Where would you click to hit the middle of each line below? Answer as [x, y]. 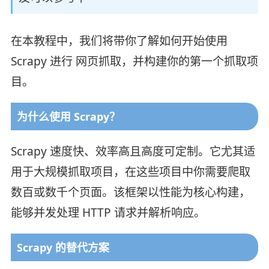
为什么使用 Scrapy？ [68, 116]
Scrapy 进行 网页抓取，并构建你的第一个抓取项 [134, 61]
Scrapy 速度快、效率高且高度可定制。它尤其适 [133, 151]
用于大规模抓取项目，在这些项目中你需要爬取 [130, 171]
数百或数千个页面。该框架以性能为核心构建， [130, 192]
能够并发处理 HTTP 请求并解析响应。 [108, 212]
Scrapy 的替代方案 [63, 247]
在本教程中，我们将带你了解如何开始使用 [119, 41]
